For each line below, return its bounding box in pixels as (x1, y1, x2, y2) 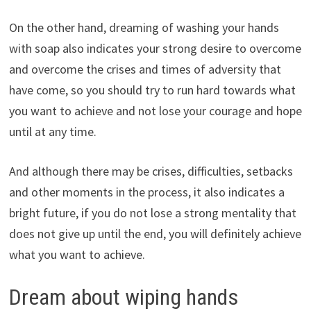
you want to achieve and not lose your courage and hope (8, 102, 302, 119)
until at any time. (8, 123, 96, 140)
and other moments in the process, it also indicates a (8, 183, 285, 200)
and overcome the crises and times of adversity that (8, 60, 281, 77)
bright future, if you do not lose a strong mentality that (8, 204, 296, 221)
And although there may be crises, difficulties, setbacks (8, 162, 293, 179)
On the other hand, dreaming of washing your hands (8, 19, 279, 35)
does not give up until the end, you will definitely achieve (8, 225, 301, 242)
